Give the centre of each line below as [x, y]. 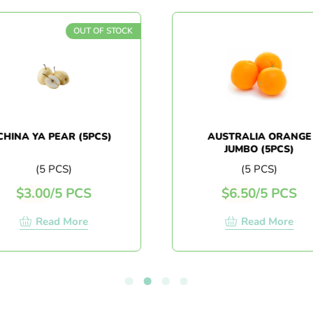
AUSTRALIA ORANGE [256, 136]
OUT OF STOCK [99, 30]
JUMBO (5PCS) [256, 149]
